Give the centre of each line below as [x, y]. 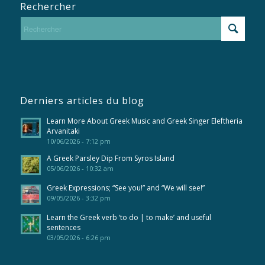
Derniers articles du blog [82, 101]
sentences [63, 228]
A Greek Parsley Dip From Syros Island [110, 159]
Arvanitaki [63, 131]
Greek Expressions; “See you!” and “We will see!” [125, 188]
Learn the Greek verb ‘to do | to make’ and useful [129, 218]
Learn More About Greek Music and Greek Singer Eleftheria [144, 121]
